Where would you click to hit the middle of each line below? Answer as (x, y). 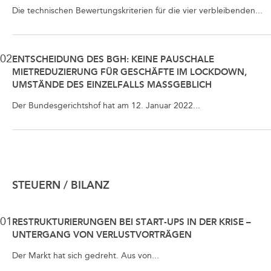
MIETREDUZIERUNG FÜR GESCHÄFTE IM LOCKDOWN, (129, 72)
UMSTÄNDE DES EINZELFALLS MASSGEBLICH (109, 85)
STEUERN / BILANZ (61, 185)
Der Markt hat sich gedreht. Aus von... (86, 256)
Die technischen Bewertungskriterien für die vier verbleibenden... (137, 11)
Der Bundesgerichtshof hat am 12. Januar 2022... (106, 106)
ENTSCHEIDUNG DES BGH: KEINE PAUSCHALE (113, 60)
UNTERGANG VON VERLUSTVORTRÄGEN (102, 235)
